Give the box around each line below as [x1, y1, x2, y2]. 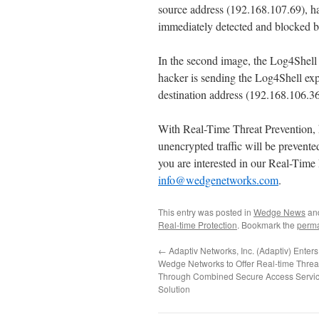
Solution [158, 282, 190, 295]
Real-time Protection [158, 218, 237, 231]
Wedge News [253, 205, 305, 218]
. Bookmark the [237, 218, 297, 231]
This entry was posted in [158, 205, 253, 218]
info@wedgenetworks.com [158, 172, 278, 187]
